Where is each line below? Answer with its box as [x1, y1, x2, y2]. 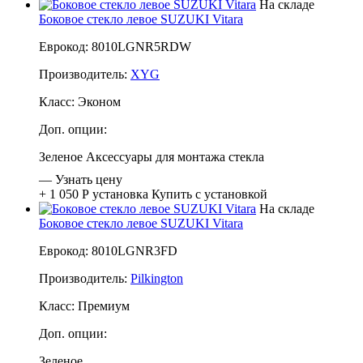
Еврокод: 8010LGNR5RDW [39, 39, 191, 53]
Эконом [78, 94, 121, 109]
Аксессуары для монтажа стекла [86, 149, 264, 164]
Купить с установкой [152, 186, 267, 201]
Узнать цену [55, 172, 122, 186]
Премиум [78, 298, 130, 313]
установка [92, 186, 148, 201]
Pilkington [130, 271, 183, 285]
